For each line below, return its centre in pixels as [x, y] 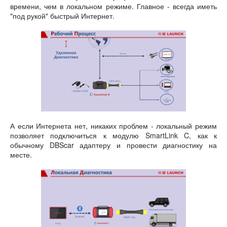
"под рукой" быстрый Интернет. [62, 15]
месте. [21, 155]
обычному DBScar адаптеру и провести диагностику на [113, 145]
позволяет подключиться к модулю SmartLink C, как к [113, 136]
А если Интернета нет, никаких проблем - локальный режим [113, 126]
